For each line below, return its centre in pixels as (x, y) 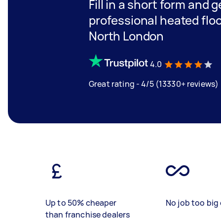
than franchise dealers (88, 215)
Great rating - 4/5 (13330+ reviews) (154, 84)
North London (127, 36)
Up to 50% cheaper (81, 203)
